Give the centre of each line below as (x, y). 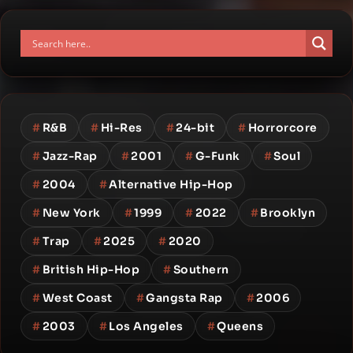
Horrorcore (282, 128)
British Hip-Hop (91, 269)
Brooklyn (288, 213)
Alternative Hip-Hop (171, 184)
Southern (201, 269)
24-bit (195, 128)
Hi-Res (121, 128)
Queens (240, 326)
